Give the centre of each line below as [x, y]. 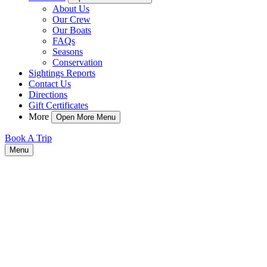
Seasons [68, 52]
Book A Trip [28, 138]
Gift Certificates [58, 105]
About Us [71, 9]
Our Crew [72, 19]
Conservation [77, 62]
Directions [48, 94]
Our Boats [72, 30]
